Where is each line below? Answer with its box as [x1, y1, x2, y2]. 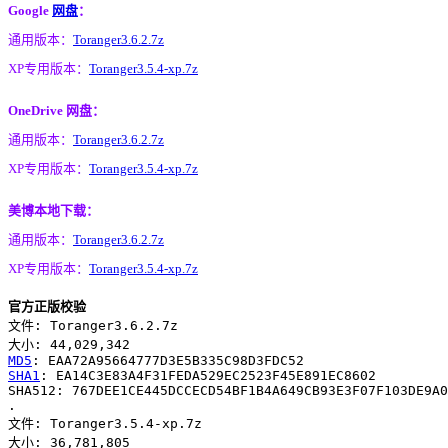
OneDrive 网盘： [8, 102, 105, 118]
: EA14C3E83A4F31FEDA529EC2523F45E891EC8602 [40, 367, 376, 383]
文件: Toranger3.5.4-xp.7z [8, 415, 202, 431]
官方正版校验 [8, 298, 86, 314]
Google [8, 2, 52, 18]
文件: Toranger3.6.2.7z [8, 317, 178, 333]
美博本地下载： [8, 202, 99, 218]
